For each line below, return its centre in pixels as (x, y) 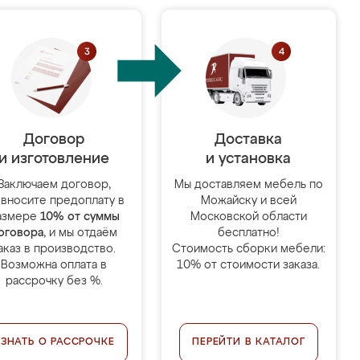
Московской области (248, 217)
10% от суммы (80, 217)
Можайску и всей (248, 201)
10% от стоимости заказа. (249, 265)
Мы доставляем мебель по (248, 185)
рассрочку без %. (54, 281)
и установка (249, 159)
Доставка (249, 140)
